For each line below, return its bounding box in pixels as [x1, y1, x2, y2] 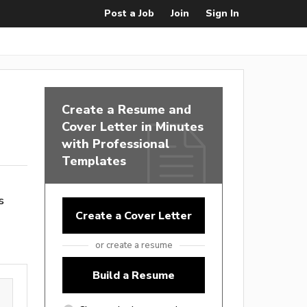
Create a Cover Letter [75, 209, 192, 222]
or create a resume [95, 240, 173, 250]
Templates [62, 153, 126, 168]
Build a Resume [93, 269, 175, 282]
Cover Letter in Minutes [62, 119, 204, 134]
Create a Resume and [62, 102, 191, 116]
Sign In [206, 8, 239, 19]
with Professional [62, 136, 169, 151]
